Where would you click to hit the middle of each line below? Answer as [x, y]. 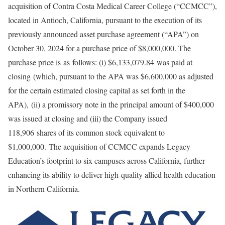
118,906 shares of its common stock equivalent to [86, 132]
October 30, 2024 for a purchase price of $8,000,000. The [99, 48]
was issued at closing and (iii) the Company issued [88, 118]
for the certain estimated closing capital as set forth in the [97, 90]
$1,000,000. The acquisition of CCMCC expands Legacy [99, 146]
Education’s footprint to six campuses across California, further [106, 160]
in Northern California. [44, 189]
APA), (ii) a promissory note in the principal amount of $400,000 [111, 104]
